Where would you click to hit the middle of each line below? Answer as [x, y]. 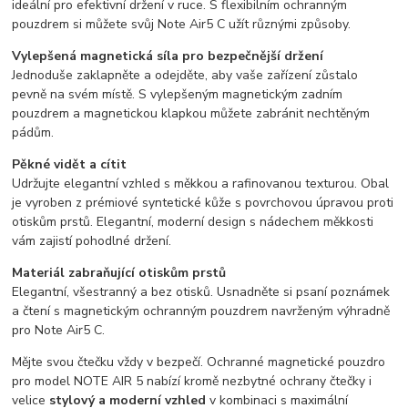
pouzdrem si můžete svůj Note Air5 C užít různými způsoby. [182, 25]
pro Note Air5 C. [59, 331]
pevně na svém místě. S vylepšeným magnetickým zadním [178, 95]
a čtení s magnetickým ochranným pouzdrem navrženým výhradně [201, 311]
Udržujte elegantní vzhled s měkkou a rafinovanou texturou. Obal [201, 184]
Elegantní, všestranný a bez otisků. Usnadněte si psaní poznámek [201, 292]
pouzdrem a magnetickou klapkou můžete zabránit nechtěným [191, 114]
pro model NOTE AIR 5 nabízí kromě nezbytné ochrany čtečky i [192, 382]
